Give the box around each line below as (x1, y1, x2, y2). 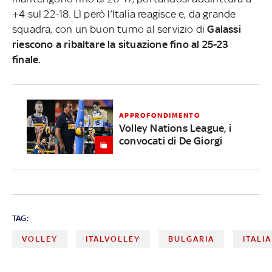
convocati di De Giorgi (118, 134, 223, 147)
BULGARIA (168, 234, 215, 244)
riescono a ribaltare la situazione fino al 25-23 (12, 38, 229, 51)
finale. (12, 53, 44, 66)
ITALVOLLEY (86, 234, 141, 244)
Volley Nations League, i (118, 121, 231, 134)
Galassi (207, 23, 241, 36)
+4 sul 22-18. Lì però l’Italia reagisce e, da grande (12, 8, 236, 21)
